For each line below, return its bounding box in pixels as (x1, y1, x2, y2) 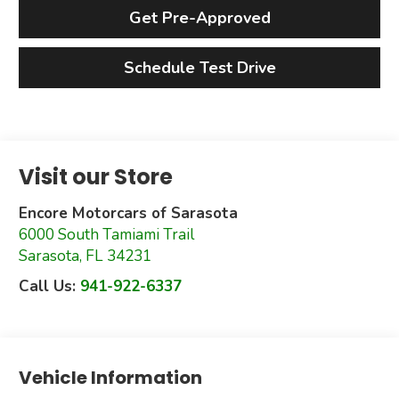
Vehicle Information (19, 365, 203, 390)
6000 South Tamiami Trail (19, 224, 195, 246)
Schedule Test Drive (123, 57, 276, 79)
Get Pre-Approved (128, 7, 271, 29)
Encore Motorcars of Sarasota (19, 203, 239, 224)
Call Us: (19, 276, 81, 297)
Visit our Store (19, 162, 174, 192)
